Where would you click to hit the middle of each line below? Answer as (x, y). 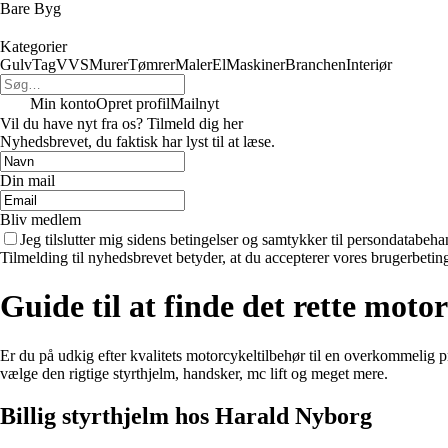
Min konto (63, 103)
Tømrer (151, 64)
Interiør (369, 64)
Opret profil (133, 103)
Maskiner (255, 64)
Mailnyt (194, 103)
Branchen (315, 64)
